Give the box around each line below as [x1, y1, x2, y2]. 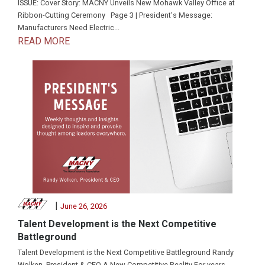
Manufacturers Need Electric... [18, 23, 119, 33]
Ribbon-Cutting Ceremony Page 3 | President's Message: [18, 11, 212, 20]
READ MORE [18, 35, 70, 47]
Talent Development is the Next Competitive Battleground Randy [18, 247, 234, 257]
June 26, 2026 [60, 202, 107, 211]
